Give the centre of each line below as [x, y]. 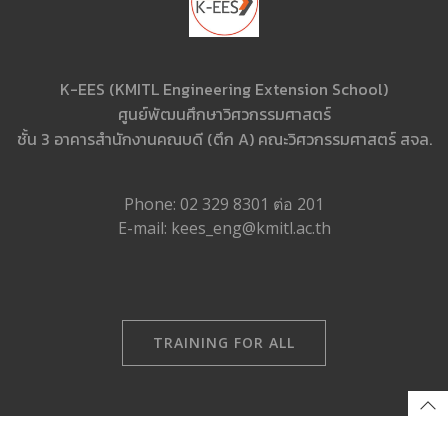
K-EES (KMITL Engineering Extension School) [224, 89]
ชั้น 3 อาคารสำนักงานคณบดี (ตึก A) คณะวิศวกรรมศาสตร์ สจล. [224, 139]
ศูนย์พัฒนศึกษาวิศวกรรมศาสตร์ [224, 114]
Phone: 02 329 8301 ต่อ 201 [224, 204]
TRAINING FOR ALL [224, 343]
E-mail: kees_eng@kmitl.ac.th [224, 228]
